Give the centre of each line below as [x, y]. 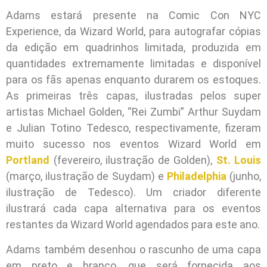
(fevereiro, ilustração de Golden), [133, 160]
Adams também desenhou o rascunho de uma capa [133, 249]
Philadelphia [196, 176]
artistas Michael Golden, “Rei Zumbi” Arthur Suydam [133, 112]
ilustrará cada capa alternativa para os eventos [133, 209]
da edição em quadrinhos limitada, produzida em [133, 48]
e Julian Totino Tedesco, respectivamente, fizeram [133, 128]
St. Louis [238, 160]
